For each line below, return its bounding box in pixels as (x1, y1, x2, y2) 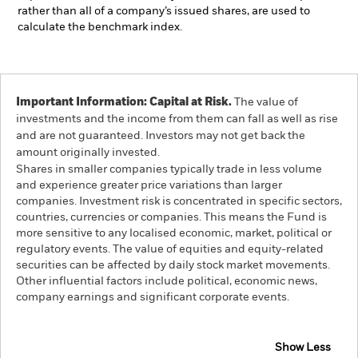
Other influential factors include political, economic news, (16, 276, 317, 287)
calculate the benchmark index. (18, 22, 182, 33)
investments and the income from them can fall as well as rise (16, 113, 338, 125)
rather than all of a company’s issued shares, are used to (18, 6, 310, 17)
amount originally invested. (16, 147, 160, 158)
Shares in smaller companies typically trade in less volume (16, 164, 322, 175)
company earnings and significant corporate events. (16, 292, 289, 303)
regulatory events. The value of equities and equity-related (16, 244, 324, 255)
